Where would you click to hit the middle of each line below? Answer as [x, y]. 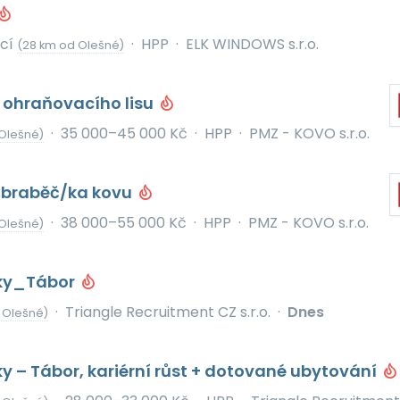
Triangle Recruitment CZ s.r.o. [167, 312]
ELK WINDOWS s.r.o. [252, 44]
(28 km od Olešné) [70, 45]
